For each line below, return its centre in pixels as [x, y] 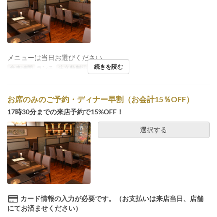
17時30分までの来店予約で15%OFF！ [65, 112]
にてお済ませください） [45, 208]
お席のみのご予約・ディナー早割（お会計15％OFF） [101, 99]
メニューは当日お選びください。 [58, 58]
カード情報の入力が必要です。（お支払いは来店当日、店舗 [112, 198]
